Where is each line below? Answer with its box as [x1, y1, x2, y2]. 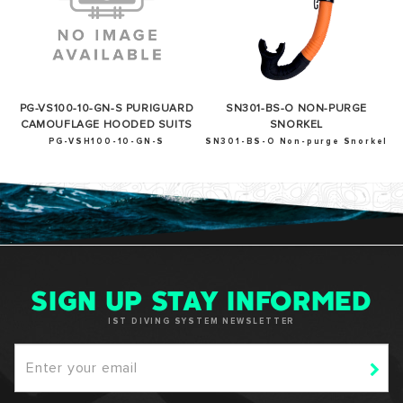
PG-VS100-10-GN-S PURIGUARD [19, 103, 194, 114]
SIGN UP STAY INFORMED [31, 291, 372, 318]
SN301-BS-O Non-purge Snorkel [204, 137, 389, 146]
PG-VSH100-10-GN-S [48, 137, 166, 146]
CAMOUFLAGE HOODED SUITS [21, 119, 193, 130]
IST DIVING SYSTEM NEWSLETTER [107, 318, 296, 327]
